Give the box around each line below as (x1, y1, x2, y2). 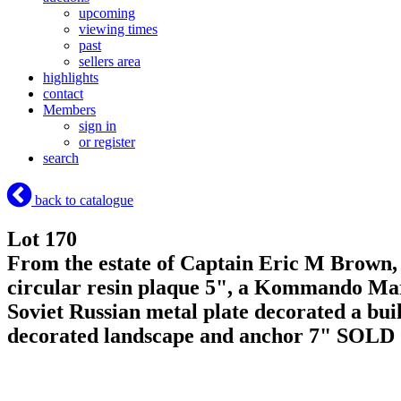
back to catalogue (31, 192, 133, 209)
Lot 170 (7, 227, 77, 252)
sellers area (79, 54, 141, 70)
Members (43, 102, 96, 118)
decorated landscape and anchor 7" (7, 324, 337, 348)
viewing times (79, 21, 158, 38)
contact (43, 86, 83, 102)
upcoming (79, 5, 135, 21)
